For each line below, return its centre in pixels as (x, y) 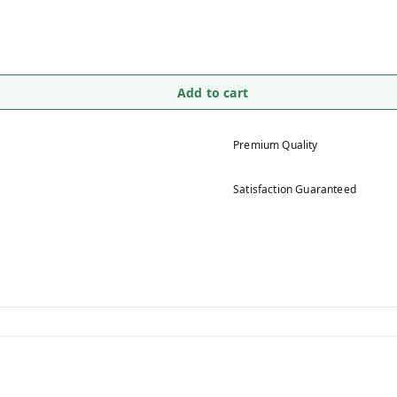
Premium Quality (276, 145)
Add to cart (213, 92)
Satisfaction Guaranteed (295, 189)
